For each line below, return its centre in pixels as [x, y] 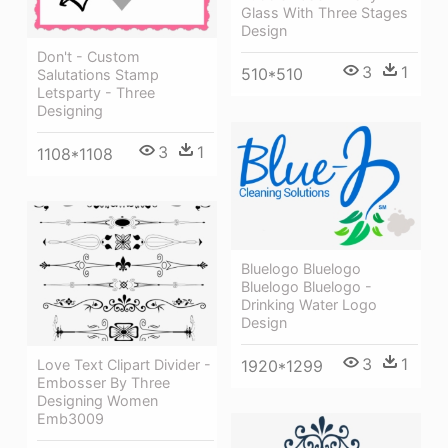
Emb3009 [70, 418]
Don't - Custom [88, 57]
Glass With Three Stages [324, 13]
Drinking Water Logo [309, 305]
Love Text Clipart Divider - [124, 364]
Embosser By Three [103, 382]
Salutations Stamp [98, 75]
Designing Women [97, 400]
